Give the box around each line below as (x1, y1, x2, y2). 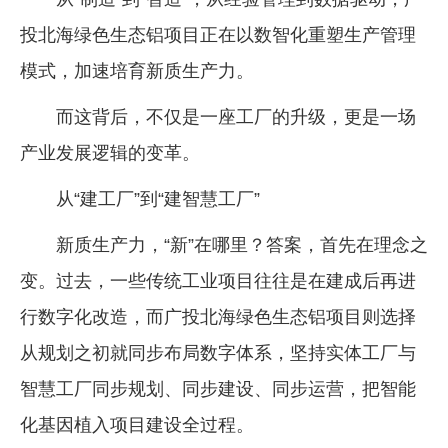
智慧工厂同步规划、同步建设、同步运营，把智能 (20, 379, 416, 400)
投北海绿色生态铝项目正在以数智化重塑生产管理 (20, 25, 416, 46)
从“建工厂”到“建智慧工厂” (56, 189, 260, 210)
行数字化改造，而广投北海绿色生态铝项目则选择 (20, 307, 416, 328)
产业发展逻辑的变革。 (20, 143, 200, 164)
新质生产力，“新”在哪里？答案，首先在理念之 (56, 235, 428, 256)
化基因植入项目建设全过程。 (20, 415, 254, 436)
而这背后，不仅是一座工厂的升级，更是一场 (56, 107, 416, 128)
